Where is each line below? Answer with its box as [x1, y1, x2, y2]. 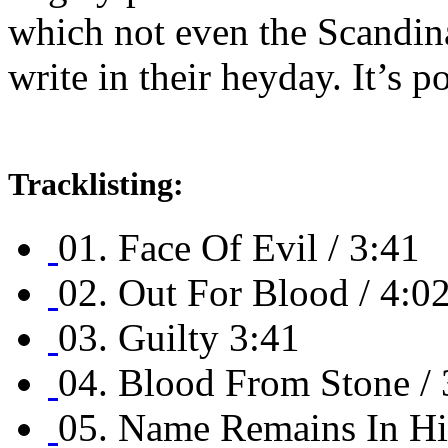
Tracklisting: [8, 165, 184, 202]
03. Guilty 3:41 [58, 315, 300, 359]
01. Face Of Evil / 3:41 [58, 225, 420, 269]
